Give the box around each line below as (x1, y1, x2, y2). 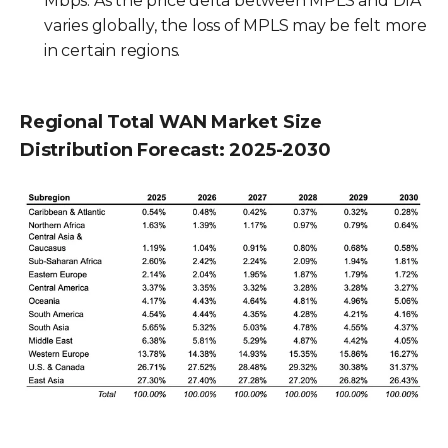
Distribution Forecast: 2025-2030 (20, 138, 331, 161)
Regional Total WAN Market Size (20, 110, 322, 133)
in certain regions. (44, 40, 181, 60)
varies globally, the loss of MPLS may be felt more (44, 15, 427, 35)
